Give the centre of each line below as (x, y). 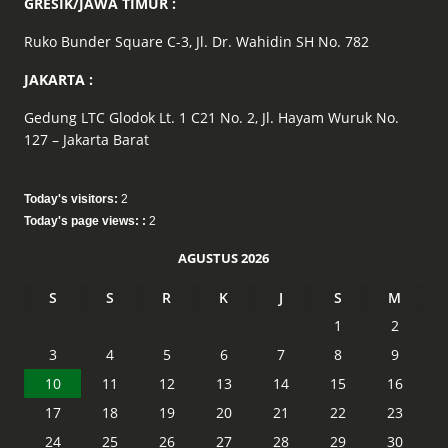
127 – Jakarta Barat (86, 139)
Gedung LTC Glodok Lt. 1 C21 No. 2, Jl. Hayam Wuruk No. (211, 117)
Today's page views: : (86, 220)
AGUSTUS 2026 (224, 257)
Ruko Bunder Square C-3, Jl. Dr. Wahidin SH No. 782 (196, 41)
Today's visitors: (72, 198)
